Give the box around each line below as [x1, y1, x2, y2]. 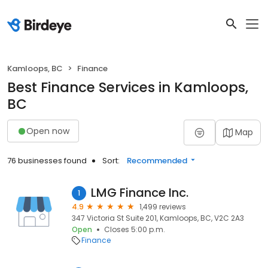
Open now [26, 124, 69, 137]
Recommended [127, 155, 187, 166]
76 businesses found [7, 155, 87, 166]
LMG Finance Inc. [91, 184, 188, 201]
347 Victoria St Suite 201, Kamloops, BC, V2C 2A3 [72, 213, 244, 223]
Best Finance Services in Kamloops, [7, 78, 248, 97]
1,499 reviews [139, 202, 186, 212]
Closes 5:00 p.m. [104, 224, 165, 234]
